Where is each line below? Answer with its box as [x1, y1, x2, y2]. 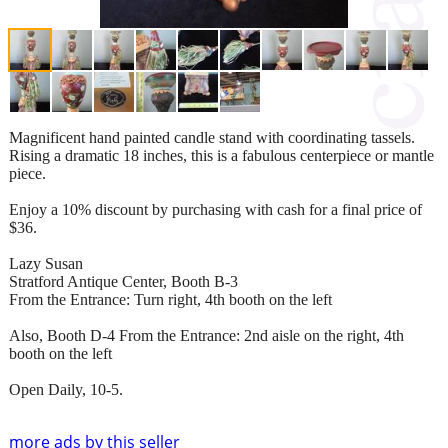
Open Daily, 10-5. [9, 380, 123, 398]
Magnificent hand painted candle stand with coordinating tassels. [9, 128, 415, 146]
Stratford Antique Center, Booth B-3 [9, 272, 238, 290]
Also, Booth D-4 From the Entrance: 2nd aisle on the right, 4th [9, 326, 404, 344]
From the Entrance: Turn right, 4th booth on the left [9, 290, 332, 308]
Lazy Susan [9, 254, 83, 272]
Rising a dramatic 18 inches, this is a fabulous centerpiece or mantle [9, 146, 434, 164]
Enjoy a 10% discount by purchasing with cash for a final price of [9, 200, 422, 218]
